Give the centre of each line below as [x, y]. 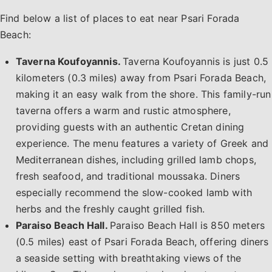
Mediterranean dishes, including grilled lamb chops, [136, 159]
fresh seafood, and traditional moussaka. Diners [128, 176]
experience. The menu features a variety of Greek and [142, 143]
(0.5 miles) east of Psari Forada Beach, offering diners [142, 241]
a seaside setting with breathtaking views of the [128, 258]
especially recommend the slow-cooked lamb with [134, 192]
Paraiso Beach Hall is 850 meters [187, 225]
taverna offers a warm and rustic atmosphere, [123, 110]
